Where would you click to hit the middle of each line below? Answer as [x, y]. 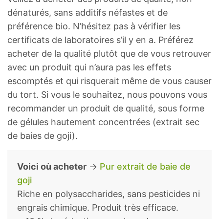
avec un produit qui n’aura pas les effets [89, 67]
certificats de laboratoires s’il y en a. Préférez [100, 40]
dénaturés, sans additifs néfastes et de [88, 12]
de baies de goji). [43, 135]
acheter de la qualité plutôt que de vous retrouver [109, 53]
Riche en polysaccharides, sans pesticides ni [109, 194]
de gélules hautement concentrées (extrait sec [103, 122]
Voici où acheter [52, 166]
